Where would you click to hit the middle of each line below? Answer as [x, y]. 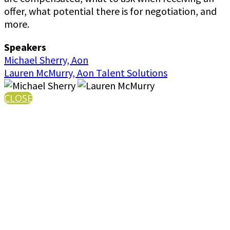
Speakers [25, 47]
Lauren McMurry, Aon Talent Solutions [86, 72]
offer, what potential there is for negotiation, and [110, 11]
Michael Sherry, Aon [46, 60]
